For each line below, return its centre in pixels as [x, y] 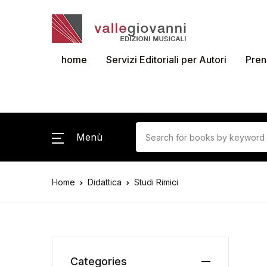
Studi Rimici [156, 182]
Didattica [105, 182]
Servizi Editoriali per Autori [166, 60]
